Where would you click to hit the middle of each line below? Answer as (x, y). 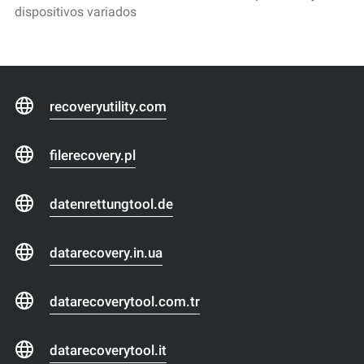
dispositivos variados (76, 11)
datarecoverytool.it (108, 350)
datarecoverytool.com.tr (125, 301)
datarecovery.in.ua (106, 252)
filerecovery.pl (93, 155)
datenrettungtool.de (111, 204)
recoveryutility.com (108, 106)
